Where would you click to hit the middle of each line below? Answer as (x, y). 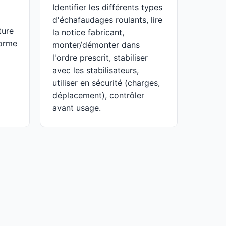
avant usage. (77, 108)
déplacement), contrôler (98, 95)
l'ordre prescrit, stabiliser (100, 58)
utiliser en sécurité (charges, (106, 83)
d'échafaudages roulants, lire (107, 20)
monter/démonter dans (96, 45)
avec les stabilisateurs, (96, 70)
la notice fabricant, (88, 32)
